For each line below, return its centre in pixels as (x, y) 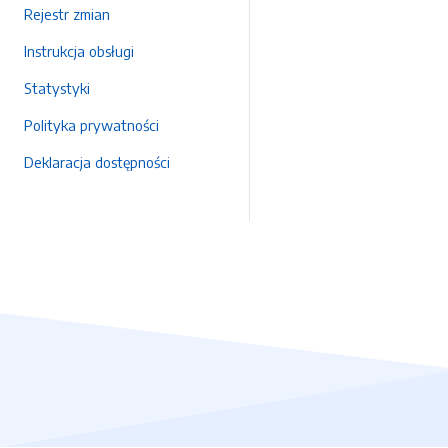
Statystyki (57, 88)
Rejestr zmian (67, 14)
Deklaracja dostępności (97, 162)
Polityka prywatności (91, 125)
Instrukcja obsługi (79, 51)
